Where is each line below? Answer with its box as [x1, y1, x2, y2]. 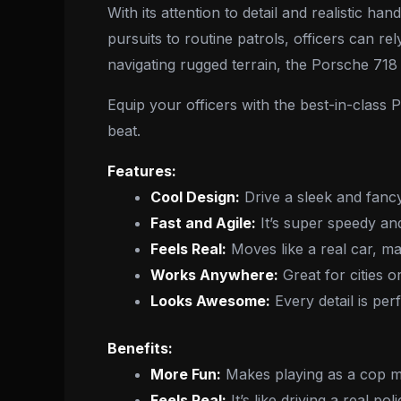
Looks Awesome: [150, 291, 270, 310]
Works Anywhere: [150, 265, 278, 284]
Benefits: [107, 338, 173, 357]
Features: [107, 161, 176, 180]
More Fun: [150, 364, 221, 383]
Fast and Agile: [150, 213, 256, 232]
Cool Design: [150, 187, 240, 206]
